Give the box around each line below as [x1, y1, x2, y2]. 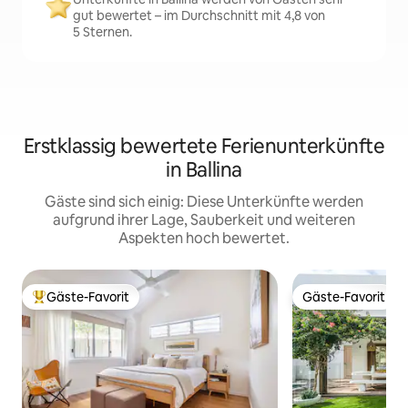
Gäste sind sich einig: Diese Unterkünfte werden [45, 192, 363, 211]
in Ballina [166, 157, 242, 183]
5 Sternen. [73, 24, 132, 40]
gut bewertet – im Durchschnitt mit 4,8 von [73, 7, 325, 24]
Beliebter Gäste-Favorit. [32, 296, 173, 313]
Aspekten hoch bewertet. [118, 229, 290, 248]
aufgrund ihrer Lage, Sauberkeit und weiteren [53, 210, 355, 229]
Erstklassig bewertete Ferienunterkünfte [23, 133, 385, 159]
